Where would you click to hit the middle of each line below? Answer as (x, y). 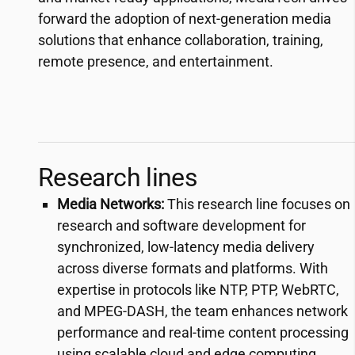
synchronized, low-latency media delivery (186, 247)
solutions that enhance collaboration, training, (181, 40)
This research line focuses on (257, 204)
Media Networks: (111, 204)
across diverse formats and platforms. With (193, 268)
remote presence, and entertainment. (156, 61)
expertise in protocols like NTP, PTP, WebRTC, (198, 290)
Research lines (118, 177)
